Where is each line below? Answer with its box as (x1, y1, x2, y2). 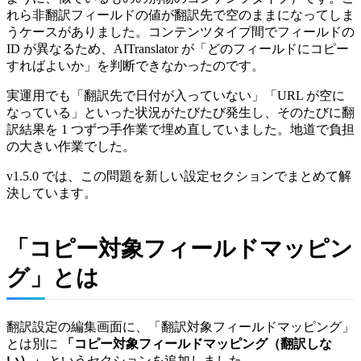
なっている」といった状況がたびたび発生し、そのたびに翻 (6, 105, 355, 119)
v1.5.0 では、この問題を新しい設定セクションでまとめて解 (6, 168, 351, 183)
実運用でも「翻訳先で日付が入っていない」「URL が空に (6, 88, 345, 102)
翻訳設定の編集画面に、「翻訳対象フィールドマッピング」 (6, 319, 355, 334)
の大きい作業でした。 (6, 139, 135, 153)
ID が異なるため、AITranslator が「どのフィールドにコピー (6, 41, 349, 56)
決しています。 (6, 185, 97, 200)
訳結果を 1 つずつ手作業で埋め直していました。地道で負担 (6, 122, 355, 136)
